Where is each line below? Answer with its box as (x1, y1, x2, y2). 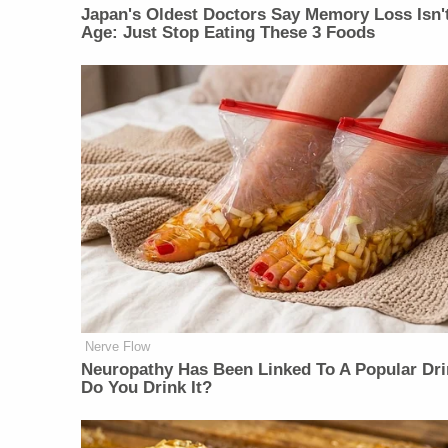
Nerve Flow (85, 339, 151, 355)
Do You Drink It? (81, 378, 213, 398)
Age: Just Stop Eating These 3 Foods (81, 23, 376, 43)
